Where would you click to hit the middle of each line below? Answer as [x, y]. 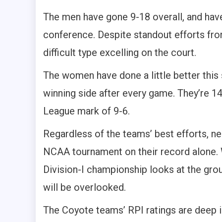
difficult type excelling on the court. [120, 53]
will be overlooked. [84, 188]
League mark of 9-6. [86, 111]
